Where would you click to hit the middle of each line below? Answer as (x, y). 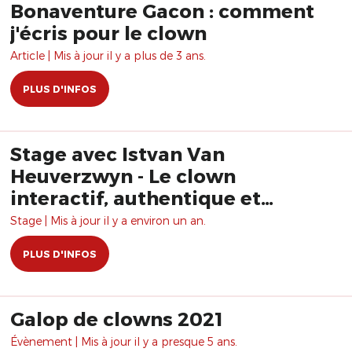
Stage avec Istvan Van (117, 154)
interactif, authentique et (136, 198)
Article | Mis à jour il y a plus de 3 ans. (108, 55)
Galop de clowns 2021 (117, 319)
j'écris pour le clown (108, 33)
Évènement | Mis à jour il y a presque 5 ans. (124, 341)
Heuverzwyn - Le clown (123, 176)
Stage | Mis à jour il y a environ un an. (108, 220)
